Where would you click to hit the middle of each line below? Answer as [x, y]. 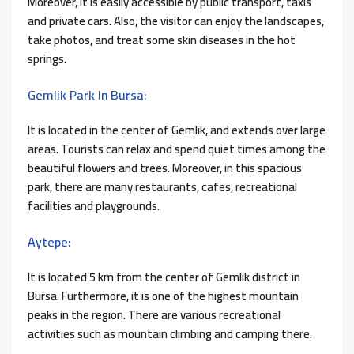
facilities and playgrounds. [94, 205]
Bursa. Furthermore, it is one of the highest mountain [163, 296]
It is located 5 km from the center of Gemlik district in [164, 277]
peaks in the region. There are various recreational [154, 314]
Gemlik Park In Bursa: [87, 94]
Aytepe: [49, 241]
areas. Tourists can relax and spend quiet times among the [177, 149]
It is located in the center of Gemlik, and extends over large [177, 130]
